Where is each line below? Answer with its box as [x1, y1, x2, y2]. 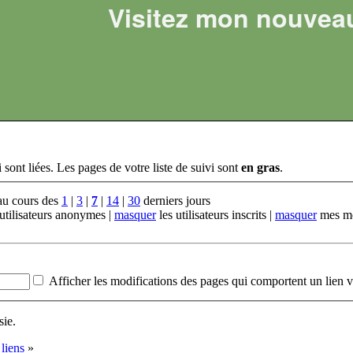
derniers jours [140, 194, 210, 208]
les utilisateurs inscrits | [156, 208, 275, 222]
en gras [241, 161, 280, 175]
